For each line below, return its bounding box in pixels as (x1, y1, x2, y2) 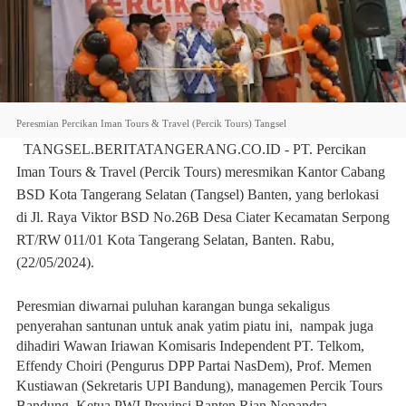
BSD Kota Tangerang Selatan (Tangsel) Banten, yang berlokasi (16, 187, 379, 202)
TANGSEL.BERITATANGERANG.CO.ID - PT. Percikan (24, 141, 366, 157)
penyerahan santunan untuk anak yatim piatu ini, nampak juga (16, 318, 377, 333)
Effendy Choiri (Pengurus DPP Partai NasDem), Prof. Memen (16, 358, 372, 373)
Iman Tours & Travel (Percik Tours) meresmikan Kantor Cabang (16, 164, 385, 179)
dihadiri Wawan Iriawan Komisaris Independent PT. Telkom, (16, 338, 368, 353)
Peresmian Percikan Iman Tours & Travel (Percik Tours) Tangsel (16, 118, 286, 129)
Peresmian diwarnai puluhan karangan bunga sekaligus (16, 298, 330, 314)
